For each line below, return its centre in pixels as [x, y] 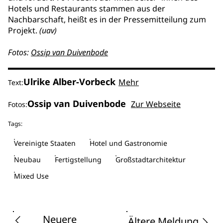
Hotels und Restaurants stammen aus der [87, 8]
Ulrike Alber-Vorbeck [69, 82]
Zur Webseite [156, 104]
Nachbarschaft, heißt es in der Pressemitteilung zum [107, 19]
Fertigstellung [78, 160]
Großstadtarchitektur [151, 160]
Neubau [27, 160]
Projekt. [24, 30]
